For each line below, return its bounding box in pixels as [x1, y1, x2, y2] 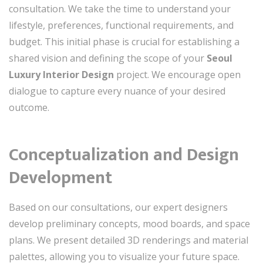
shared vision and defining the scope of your [9, 51, 207, 65]
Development [9, 163, 112, 193]
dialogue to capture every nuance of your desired [9, 84, 225, 97]
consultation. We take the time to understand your [9, 2, 231, 15]
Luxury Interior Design [9, 68, 114, 81]
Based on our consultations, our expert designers [9, 200, 228, 214]
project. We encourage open [114, 68, 241, 81]
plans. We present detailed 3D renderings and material [9, 233, 248, 247]
